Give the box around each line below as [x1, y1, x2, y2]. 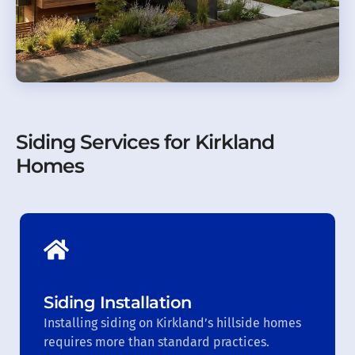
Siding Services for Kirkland [16, 129, 274, 154]
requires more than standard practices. [44, 334, 269, 349]
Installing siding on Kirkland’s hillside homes [44, 315, 301, 330]
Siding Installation [44, 292, 192, 312]
